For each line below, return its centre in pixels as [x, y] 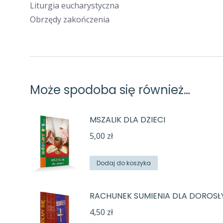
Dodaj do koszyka [124, 163]
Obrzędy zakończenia [70, 19]
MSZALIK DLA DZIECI [127, 120]
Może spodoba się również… [110, 90]
